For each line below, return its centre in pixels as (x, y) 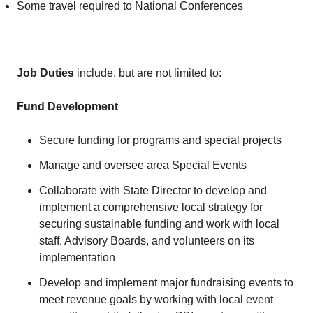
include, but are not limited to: (148, 73)
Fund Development (69, 107)
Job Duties (45, 73)
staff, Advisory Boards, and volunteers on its (147, 241)
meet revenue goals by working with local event (156, 299)
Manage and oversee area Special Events (143, 165)
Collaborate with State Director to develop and (153, 190)
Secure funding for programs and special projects (160, 140)
